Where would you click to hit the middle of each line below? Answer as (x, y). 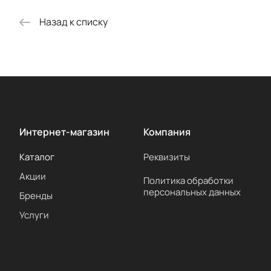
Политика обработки (188, 181)
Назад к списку (73, 22)
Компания (167, 132)
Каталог (37, 157)
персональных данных (192, 192)
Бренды (36, 196)
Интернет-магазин (64, 132)
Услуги (34, 215)
